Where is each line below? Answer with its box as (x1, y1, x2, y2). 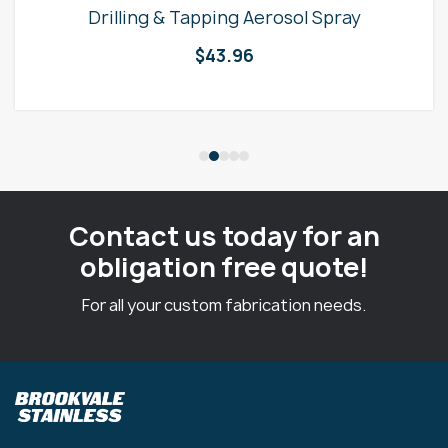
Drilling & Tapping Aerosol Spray (87, 6, 361, 30)
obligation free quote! (79, 249, 369, 286)
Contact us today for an (68, 218, 380, 255)
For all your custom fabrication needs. (82, 294, 366, 317)
